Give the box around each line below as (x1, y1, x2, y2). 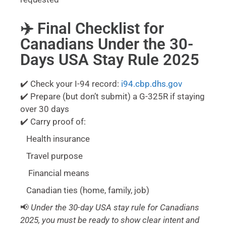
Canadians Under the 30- (20, 35, 193, 54)
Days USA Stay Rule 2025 (20, 50, 199, 70)
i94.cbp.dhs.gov (121, 79, 182, 89)
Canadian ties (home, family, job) (20, 185, 149, 196)
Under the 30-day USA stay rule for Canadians (31, 202, 199, 213)
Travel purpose (20, 151, 83, 161)
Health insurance (20, 134, 90, 144)
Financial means (20, 168, 89, 179)
